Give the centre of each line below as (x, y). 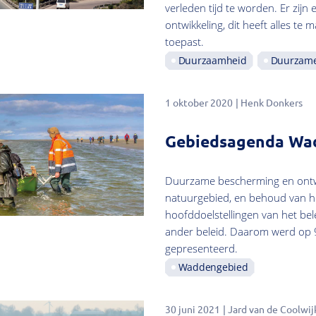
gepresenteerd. (201, 249)
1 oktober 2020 (199, 102)
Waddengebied (213, 267)
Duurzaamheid (212, 60)
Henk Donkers (271, 102)
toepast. (184, 41)
